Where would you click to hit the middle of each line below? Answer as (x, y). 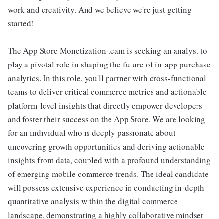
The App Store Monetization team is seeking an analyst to (108, 51)
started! (21, 23)
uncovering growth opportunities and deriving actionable (106, 146)
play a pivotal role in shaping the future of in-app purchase (109, 64)
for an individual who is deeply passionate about (92, 133)
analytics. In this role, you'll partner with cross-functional (107, 78)
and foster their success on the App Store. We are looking (107, 119)
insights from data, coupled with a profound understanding (109, 160)
